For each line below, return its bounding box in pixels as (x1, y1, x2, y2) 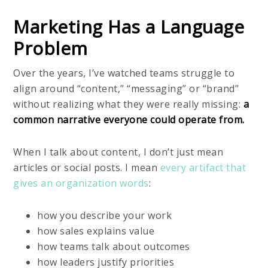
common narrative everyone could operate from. (13, 112, 245, 126)
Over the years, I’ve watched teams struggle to (13, 66, 235, 80)
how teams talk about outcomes (37, 239, 190, 253)
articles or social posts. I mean (13, 160, 160, 174)
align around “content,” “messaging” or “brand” (13, 81, 239, 95)
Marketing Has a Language (13, 14, 245, 39)
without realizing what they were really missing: (13, 97, 243, 111)
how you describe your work (37, 208, 172, 222)
